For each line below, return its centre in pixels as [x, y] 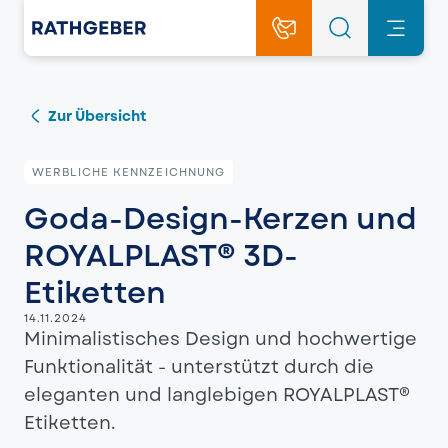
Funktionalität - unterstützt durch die [199, 367]
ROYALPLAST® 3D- [161, 255]
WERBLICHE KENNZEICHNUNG [129, 172]
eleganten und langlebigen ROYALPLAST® [217, 395]
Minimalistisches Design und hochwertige [220, 339]
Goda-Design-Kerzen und [220, 218]
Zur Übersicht [97, 116]
